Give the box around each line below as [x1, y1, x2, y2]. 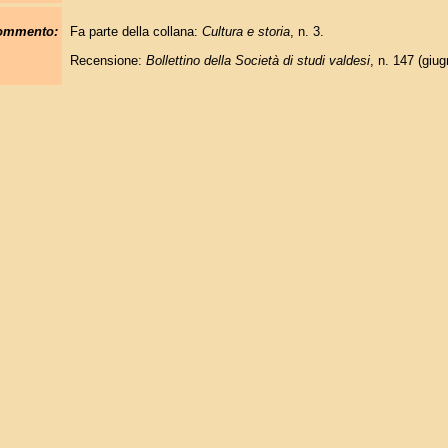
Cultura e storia [201, 24, 290, 40]
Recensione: [69, 52, 146, 68]
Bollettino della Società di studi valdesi [145, 52, 370, 68]
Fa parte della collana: [69, 24, 202, 40]
